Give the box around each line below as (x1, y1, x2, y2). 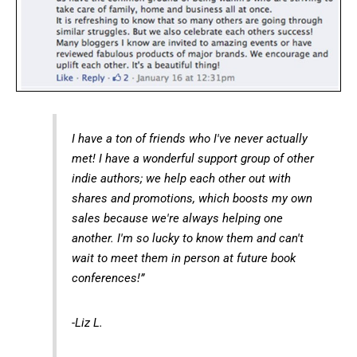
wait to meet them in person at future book (71, 250, 296, 265)
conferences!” (71, 270, 144, 285)
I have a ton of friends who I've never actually (71, 131, 308, 146)
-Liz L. (71, 315, 103, 330)
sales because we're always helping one (71, 210, 283, 226)
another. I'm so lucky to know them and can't (71, 230, 304, 245)
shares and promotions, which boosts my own (71, 190, 312, 206)
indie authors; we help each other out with (71, 171, 291, 186)
